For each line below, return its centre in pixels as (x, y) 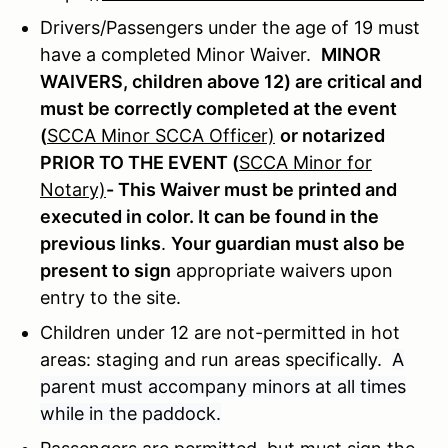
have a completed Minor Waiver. (180, 54)
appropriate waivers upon (282, 270)
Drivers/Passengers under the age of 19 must (230, 27)
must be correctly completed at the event (218, 108)
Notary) (73, 189)
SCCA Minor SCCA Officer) (161, 135)
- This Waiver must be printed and (251, 189)
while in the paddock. (130, 413)
